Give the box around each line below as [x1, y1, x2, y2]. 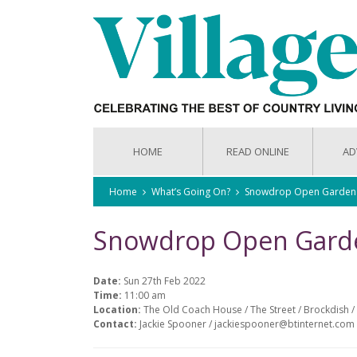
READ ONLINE [226, 144, 289, 159]
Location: [93, 303, 143, 316]
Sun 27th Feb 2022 [124, 274, 206, 288]
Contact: [93, 317, 139, 331]
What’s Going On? [151, 185, 230, 198]
